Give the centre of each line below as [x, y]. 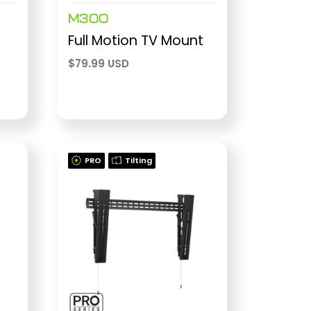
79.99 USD [102, 64]
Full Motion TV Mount [135, 41]
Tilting [138, 160]
